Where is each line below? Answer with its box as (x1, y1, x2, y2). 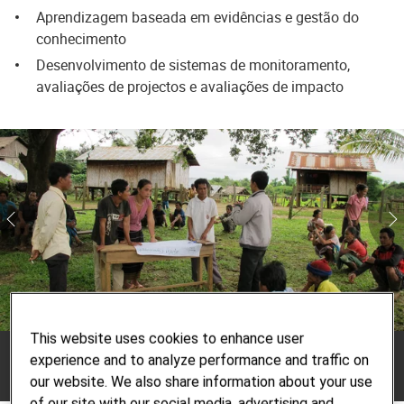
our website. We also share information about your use (30, 373, 373, 391)
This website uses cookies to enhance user (30, 330, 305, 348)
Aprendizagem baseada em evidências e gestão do (36, 7, 359, 27)
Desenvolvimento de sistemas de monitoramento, (36, 55, 350, 75)
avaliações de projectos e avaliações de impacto (36, 77, 344, 96)
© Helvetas (14, 350, 64, 363)
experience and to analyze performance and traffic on (30, 352, 370, 370)
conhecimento (36, 29, 126, 49)
